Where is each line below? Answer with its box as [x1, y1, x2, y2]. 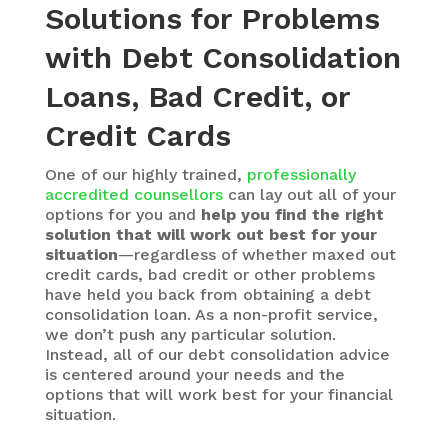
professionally [246, 165, 356, 184]
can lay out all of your [222, 185, 396, 204]
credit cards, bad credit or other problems [44, 265, 375, 284]
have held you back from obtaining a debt [44, 285, 371, 304]
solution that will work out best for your [44, 225, 377, 244]
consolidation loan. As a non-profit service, [44, 305, 378, 324]
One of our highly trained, [44, 165, 247, 184]
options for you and [44, 205, 201, 224]
